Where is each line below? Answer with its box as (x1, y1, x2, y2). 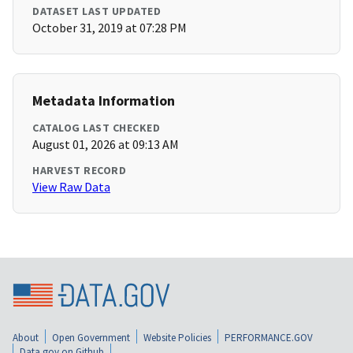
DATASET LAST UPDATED (32, 4, 161, 19)
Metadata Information (32, 91, 175, 110)
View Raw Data (32, 179, 110, 195)
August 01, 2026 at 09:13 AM (32, 136, 179, 153)
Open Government (52, 330, 130, 344)
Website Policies (143, 330, 211, 344)
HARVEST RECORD (32, 163, 126, 178)
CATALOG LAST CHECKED (32, 121, 160, 136)
